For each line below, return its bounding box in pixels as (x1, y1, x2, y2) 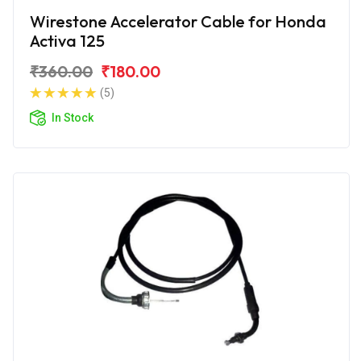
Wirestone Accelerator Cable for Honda (30, 10, 326, 31)
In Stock (52, 110, 93, 124)
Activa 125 (30, 30, 105, 51)
